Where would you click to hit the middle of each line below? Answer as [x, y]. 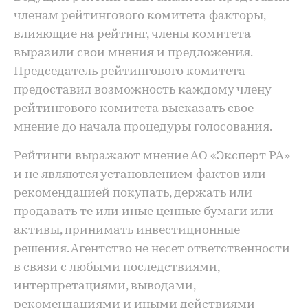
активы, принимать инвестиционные [127, 231]
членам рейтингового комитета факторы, [140, 16]
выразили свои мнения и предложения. [133, 53]
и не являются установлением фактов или [140, 175]
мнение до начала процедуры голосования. [143, 128]
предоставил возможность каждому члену [142, 90]
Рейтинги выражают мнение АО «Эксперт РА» [152, 156]
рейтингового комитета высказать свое [134, 109]
